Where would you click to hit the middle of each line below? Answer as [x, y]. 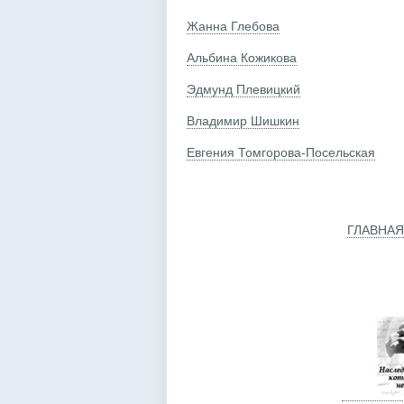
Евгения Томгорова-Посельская [281, 152]
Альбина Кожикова [242, 57]
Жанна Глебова [233, 26]
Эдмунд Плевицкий [243, 89]
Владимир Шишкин [243, 120]
